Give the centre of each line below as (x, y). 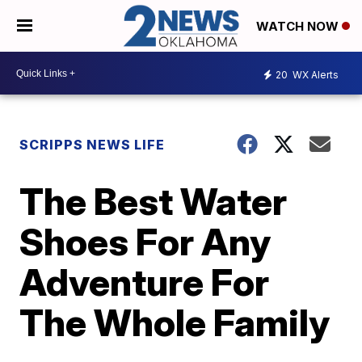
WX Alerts (314, 74)
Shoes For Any (145, 242)
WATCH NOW (299, 27)
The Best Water (154, 202)
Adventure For (145, 282)
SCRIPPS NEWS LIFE (93, 145)
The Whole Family (175, 323)
